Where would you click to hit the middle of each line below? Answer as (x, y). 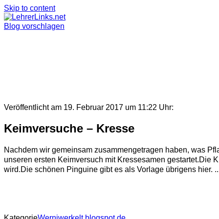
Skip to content (30, 8)
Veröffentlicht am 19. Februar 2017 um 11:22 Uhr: (89, 107)
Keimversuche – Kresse (69, 128)
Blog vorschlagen (34, 26)
